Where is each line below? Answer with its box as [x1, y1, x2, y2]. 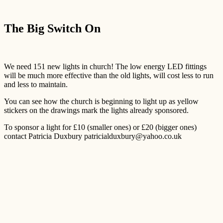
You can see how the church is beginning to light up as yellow [4, 97, 199, 106]
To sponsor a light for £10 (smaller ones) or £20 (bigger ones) [4, 122, 197, 131]
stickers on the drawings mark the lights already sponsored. [4, 106, 189, 114]
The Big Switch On [4, 21, 101, 35]
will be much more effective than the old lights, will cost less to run [4, 71, 214, 80]
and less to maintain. [4, 80, 68, 89]
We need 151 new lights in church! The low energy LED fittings [4, 62, 207, 71]
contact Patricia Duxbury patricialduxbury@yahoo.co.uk [4, 131, 182, 140]
